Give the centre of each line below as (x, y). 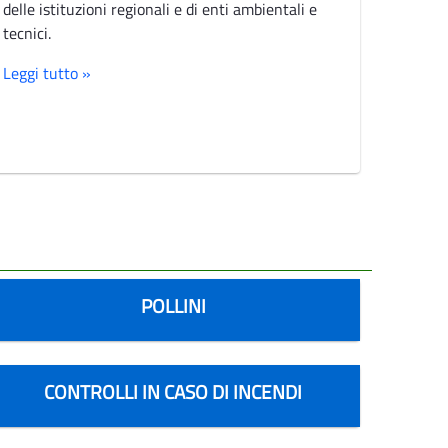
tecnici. (26, 32)
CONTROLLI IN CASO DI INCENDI (173, 391)
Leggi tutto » (46, 72)
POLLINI (173, 305)
